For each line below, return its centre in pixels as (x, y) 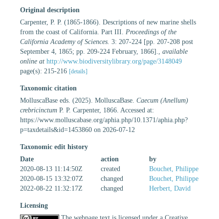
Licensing (34, 205)
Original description (50, 10)
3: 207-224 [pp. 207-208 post (151, 42)
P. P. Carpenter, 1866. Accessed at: (106, 110)
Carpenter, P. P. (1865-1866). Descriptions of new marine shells (108, 22)
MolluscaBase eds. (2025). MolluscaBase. (78, 100)
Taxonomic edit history (54, 147)
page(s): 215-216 (44, 71)
